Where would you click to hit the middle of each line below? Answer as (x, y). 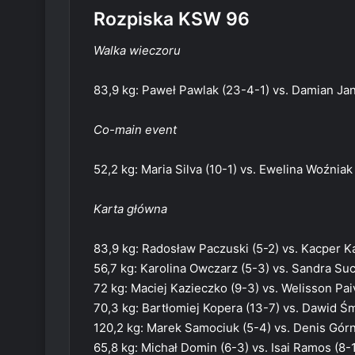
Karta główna (130, 209)
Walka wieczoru (137, 51)
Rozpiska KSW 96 (172, 19)
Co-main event (135, 130)
